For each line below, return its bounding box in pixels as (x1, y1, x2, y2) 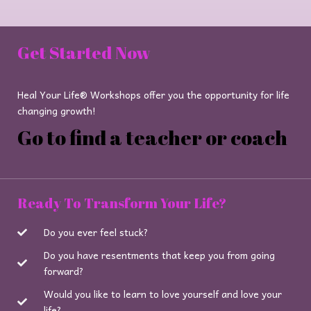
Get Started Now (17, 40, 151, 64)
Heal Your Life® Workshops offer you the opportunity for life (17, 87, 289, 103)
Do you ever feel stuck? (43, 224, 148, 240)
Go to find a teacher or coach (17, 123, 287, 151)
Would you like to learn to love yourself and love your (43, 286, 282, 302)
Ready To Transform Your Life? (17, 194, 226, 213)
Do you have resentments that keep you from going (43, 247, 275, 263)
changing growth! (17, 103, 96, 119)
